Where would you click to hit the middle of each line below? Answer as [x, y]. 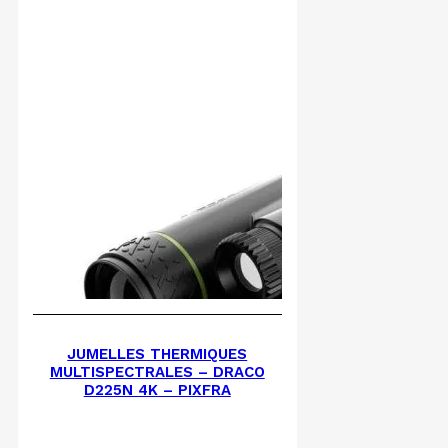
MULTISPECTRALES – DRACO [157, 372]
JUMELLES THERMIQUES [157, 354]
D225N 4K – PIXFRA [157, 390]
